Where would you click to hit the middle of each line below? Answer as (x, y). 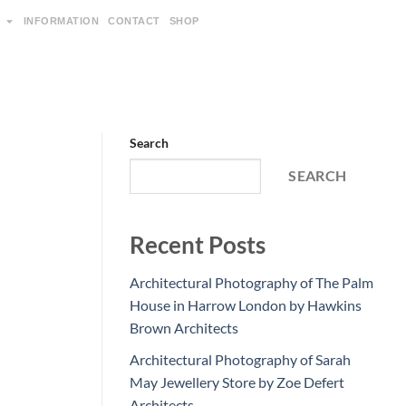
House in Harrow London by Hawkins (246, 305)
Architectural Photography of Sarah (240, 359)
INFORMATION (61, 21)
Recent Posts (198, 244)
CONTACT (134, 21)
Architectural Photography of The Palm (251, 283)
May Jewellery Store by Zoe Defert (237, 382)
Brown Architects (184, 328)
